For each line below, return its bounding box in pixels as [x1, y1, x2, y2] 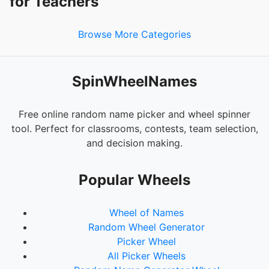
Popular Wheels [79, 171, 190, 189]
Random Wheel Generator [88, 220, 205, 233]
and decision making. [86, 136, 183, 149]
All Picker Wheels [107, 249, 186, 262]
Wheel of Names [109, 206, 184, 219]
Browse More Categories [78, 28, 191, 40]
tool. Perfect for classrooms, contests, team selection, [11, 122, 258, 134]
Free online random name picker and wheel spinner [19, 107, 250, 120]
